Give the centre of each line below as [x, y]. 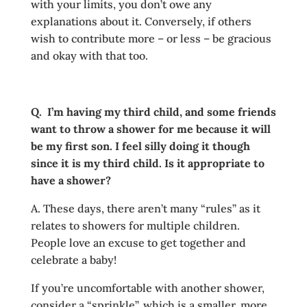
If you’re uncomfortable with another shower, [147, 288]
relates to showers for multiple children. [135, 225]
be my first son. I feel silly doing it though [140, 146]
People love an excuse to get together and [138, 243]
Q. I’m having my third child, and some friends [153, 112]
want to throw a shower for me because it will [150, 129]
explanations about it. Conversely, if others [141, 21]
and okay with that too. [89, 56]
